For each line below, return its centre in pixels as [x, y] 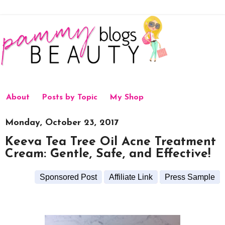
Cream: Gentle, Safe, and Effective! [108, 154]
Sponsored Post [68, 177]
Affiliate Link [131, 177]
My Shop [127, 98]
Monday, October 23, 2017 [62, 123]
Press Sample [190, 177]
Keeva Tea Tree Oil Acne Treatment [110, 142]
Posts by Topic [70, 98]
